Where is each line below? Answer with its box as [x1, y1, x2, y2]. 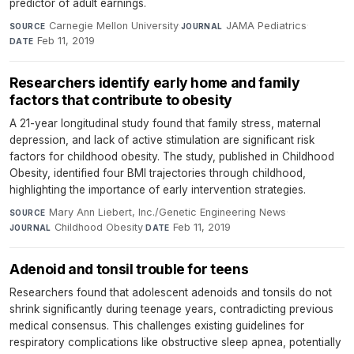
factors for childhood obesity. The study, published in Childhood [9, 149, 334, 163]
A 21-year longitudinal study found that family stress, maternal [9, 116, 321, 130]
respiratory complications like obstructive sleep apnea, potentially [9, 335, 341, 348]
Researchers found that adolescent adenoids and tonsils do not [9, 285, 332, 299]
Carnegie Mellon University [48, 19, 179, 32]
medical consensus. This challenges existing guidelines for [9, 318, 304, 332]
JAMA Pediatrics [226, 19, 307, 32]
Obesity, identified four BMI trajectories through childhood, [9, 166, 306, 179]
